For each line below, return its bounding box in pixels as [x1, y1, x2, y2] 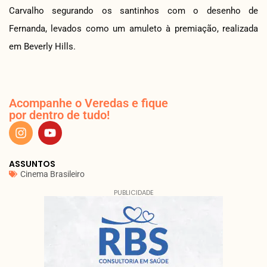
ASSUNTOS [9, 157, 55, 170]
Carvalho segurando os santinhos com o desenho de [9, 5, 258, 16]
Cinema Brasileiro [20, 169, 85, 179]
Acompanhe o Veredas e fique [9, 95, 168, 110]
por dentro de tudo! [9, 107, 110, 122]
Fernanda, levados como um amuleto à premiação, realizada [9, 23, 258, 34]
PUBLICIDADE [113, 187, 154, 197]
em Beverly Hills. [9, 41, 76, 52]
